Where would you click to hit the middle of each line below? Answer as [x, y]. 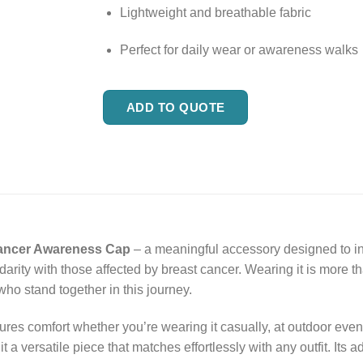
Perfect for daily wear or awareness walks [239, 49]
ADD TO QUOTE [176, 107]
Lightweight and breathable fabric [215, 13]
